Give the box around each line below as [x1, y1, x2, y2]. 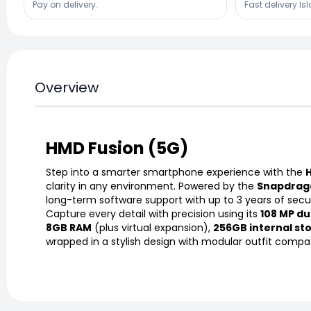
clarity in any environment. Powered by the [46, 178, 257, 193]
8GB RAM [46, 220, 92, 235]
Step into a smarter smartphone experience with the [46, 165, 305, 179]
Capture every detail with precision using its [46, 206, 260, 221]
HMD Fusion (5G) [46, 136, 188, 160]
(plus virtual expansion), [92, 220, 213, 235]
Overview [35, 77, 99, 97]
